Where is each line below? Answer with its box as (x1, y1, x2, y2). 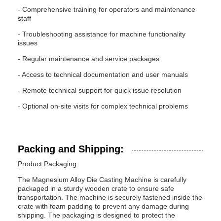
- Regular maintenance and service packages (18, 55, 159, 63)
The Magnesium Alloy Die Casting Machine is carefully (18, 176, 186, 184)
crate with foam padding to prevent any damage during (18, 202, 189, 210)
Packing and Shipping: (18, 144, 124, 154)
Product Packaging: (18, 160, 78, 168)
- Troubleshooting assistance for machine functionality (18, 30, 185, 38)
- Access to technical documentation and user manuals (18, 71, 188, 78)
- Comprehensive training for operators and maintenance (18, 5, 195, 13)
